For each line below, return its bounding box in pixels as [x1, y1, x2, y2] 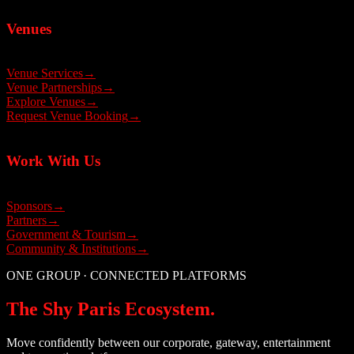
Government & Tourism [6, 227, 126, 241]
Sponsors [6, 198, 52, 213]
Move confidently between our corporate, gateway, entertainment [6, 335, 330, 349]
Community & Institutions [6, 241, 136, 255]
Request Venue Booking [6, 109, 128, 123]
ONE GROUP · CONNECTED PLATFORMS [6, 268, 247, 282]
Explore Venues [6, 95, 85, 109]
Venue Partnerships [6, 81, 102, 95]
